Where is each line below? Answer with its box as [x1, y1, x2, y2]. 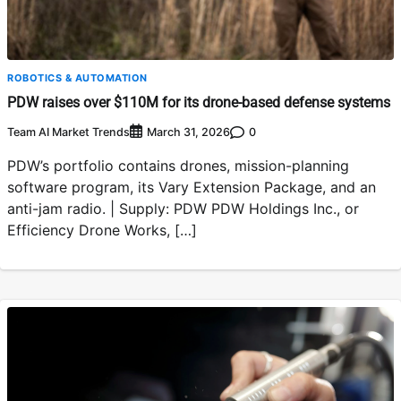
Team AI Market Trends [7, 124, 130, 139]
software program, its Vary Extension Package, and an [7, 178, 376, 197]
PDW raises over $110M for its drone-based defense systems [7, 93, 390, 111]
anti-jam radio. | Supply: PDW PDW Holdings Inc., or [7, 200, 359, 218]
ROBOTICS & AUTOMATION [7, 71, 148, 84]
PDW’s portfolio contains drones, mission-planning [7, 157, 349, 175]
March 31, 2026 [147, 125, 230, 140]
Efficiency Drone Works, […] [7, 221, 197, 240]
